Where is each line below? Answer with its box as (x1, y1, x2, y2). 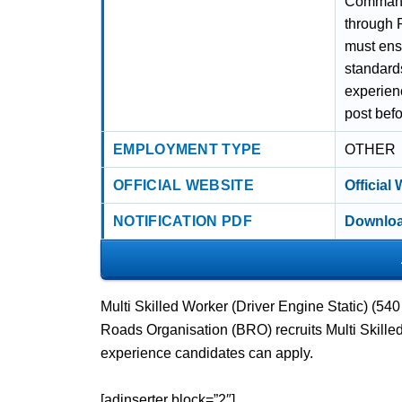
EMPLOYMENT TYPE (113, 142, 262, 157)
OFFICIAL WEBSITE (113, 178, 254, 193)
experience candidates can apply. (100, 345, 313, 361)
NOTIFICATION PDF (113, 214, 252, 229)
